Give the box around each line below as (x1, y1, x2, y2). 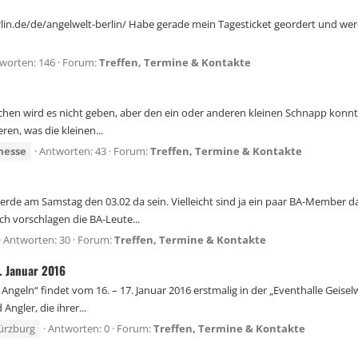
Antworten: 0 (48, 321, 109, 336)
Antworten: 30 (3, 233, 70, 248)
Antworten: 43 (39, 144, 106, 159)
